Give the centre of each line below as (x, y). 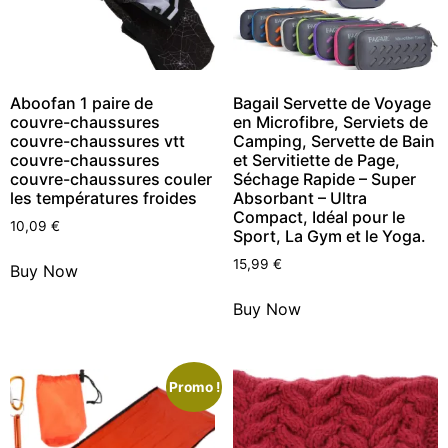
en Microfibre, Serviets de (330, 122)
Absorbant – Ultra (299, 198)
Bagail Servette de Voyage (331, 103)
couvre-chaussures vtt (97, 141)
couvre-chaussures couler (111, 179)
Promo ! (194, 387)
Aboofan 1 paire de (81, 103)
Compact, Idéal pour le (318, 217)
